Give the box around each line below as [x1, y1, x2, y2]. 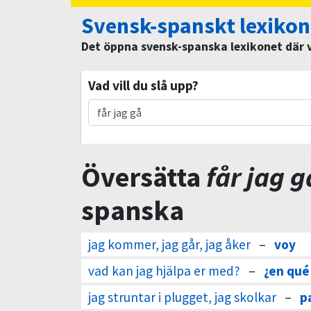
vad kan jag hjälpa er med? [88, 262, 240, 279]
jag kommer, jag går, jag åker [88, 236, 251, 253]
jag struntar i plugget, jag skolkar [88, 289, 276, 305]
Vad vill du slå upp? [88, 77, 199, 94]
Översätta [81, 160, 206, 194]
